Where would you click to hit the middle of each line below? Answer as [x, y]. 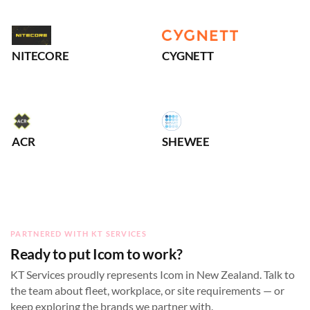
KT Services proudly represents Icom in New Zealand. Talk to [153, 275]
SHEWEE [186, 141]
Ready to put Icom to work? [97, 254]
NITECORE [40, 56]
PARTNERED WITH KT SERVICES [79, 233]
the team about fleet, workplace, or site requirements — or [147, 291]
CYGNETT [188, 56]
